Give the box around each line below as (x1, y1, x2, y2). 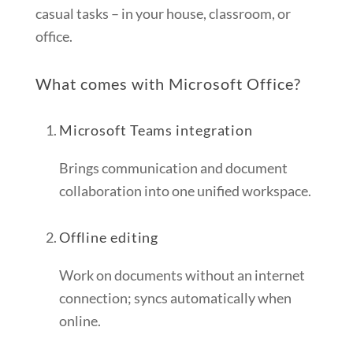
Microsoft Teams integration (58, 121, 254, 139)
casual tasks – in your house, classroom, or (35, 5, 291, 23)
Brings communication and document (58, 159, 288, 177)
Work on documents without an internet (58, 266, 305, 284)
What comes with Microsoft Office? (35, 74, 302, 94)
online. (58, 312, 101, 330)
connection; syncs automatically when (58, 289, 292, 307)
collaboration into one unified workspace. (58, 182, 311, 200)
